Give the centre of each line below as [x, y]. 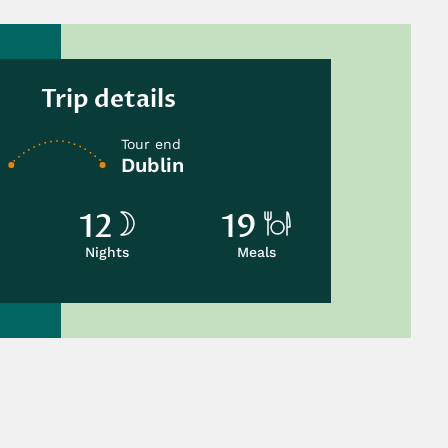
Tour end [151, 143]
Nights [107, 251]
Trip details [108, 99]
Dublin [152, 164]
